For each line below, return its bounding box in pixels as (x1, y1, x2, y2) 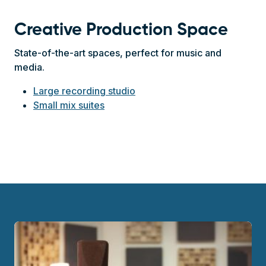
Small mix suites (33, 99, 104, 111)
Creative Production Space (14, 21, 228, 39)
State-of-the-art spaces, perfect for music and (14, 46, 221, 59)
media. (14, 61, 45, 73)
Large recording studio (33, 84, 135, 97)
